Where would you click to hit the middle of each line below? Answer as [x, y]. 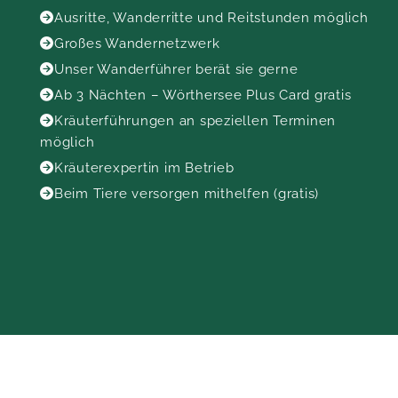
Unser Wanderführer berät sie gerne [176, 69]
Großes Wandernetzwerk [137, 44]
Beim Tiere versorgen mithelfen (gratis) [186, 194]
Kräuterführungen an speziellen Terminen [195, 121]
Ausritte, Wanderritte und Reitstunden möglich [211, 18]
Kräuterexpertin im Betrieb [144, 168]
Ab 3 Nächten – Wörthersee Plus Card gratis [203, 95]
